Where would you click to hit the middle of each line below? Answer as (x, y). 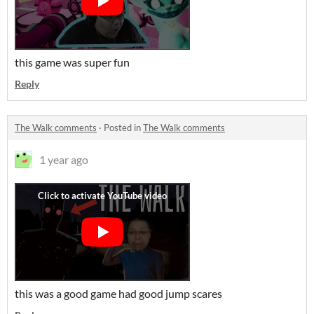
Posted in (123, 128)
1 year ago (64, 159)
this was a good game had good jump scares (120, 293)
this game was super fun (73, 62)
